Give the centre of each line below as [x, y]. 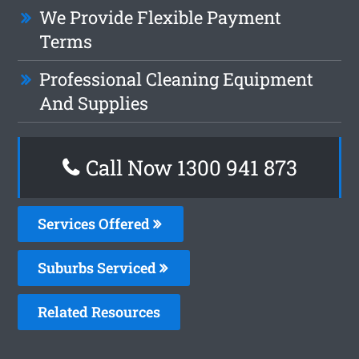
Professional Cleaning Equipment [177, 79]
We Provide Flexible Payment [161, 17]
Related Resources [99, 311]
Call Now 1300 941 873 [189, 167]
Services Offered [96, 223]
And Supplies [94, 103]
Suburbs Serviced [99, 267]
